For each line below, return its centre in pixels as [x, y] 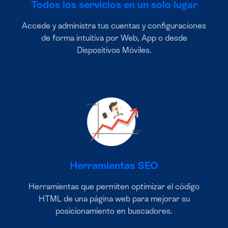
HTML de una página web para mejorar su [114, 199]
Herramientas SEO [114, 165]
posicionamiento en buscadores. [114, 211]
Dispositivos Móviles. [114, 50]
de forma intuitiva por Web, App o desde [114, 38]
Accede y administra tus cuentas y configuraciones [114, 26]
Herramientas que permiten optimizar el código [114, 187]
